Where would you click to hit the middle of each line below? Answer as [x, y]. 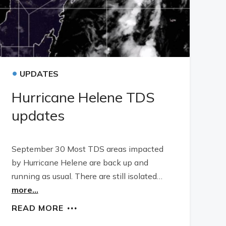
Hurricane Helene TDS [83, 97]
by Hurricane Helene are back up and [80, 162]
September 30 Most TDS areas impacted [87, 149]
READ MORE [37, 208]
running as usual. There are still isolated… [87, 176]
